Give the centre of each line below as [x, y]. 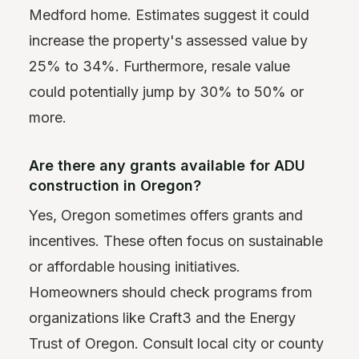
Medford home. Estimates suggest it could [169, 14]
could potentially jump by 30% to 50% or [166, 91]
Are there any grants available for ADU [167, 166]
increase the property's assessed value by [168, 40]
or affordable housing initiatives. [135, 267]
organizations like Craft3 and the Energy [162, 318]
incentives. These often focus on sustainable [176, 241]
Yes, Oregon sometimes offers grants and [166, 216]
